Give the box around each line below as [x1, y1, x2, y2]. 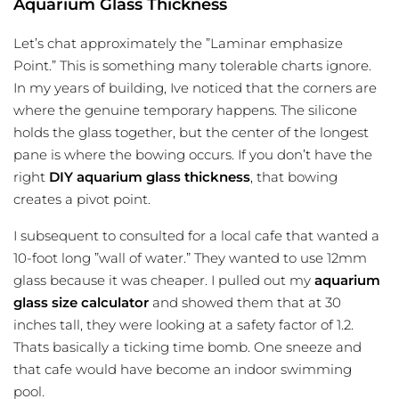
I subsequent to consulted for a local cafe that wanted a [13, 227, 379, 245]
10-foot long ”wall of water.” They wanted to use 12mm [13, 249, 367, 267]
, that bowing [250, 168, 338, 186]
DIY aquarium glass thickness [49, 168, 250, 186]
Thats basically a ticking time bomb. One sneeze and [13, 338, 362, 356]
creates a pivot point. [13, 191, 151, 208]
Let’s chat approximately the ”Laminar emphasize [13, 35, 343, 53]
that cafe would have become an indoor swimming [13, 361, 352, 379]
